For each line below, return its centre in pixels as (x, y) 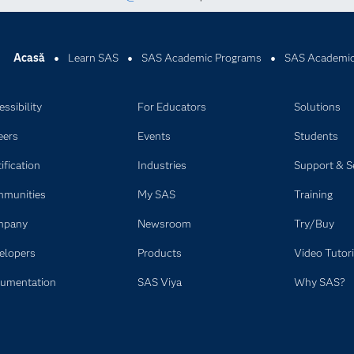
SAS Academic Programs (201, 58)
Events (154, 136)
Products (159, 253)
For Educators (171, 107)
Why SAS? (319, 282)
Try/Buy (314, 224)
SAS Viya (159, 282)
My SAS (156, 194)
